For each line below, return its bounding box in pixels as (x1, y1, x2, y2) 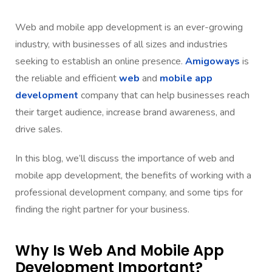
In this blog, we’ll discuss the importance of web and (15, 151, 234, 165)
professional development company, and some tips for (15, 185, 243, 199)
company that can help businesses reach (78, 88, 250, 102)
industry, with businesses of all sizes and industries (15, 37, 228, 51)
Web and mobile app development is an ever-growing (15, 20, 243, 34)
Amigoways (185, 54, 240, 68)
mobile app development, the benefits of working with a (15, 168, 251, 182)
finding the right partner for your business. (15, 202, 189, 216)
